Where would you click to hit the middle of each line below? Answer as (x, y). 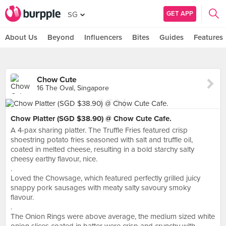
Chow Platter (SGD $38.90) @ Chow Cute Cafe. (91, 119)
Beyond (61, 37)
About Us (21, 37)
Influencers (103, 37)
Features (208, 37)
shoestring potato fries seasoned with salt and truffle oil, (102, 140)
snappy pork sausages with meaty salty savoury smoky (101, 188)
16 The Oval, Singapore (73, 88)
